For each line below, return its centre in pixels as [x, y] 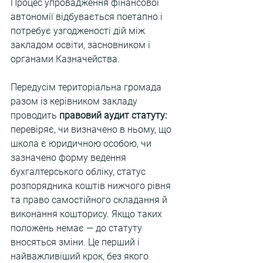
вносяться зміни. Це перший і [76, 242]
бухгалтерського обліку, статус [79, 172]
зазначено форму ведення [70, 158]
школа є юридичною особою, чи [82, 144]
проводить [35, 115]
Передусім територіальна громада [87, 87]
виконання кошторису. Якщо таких [87, 214]
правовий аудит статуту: [114, 115]
